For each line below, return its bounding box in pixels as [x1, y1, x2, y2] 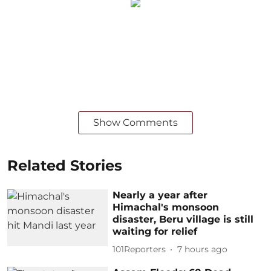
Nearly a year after [113, 189, 208, 201]
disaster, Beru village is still [113, 213, 254, 225]
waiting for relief [113, 225, 198, 237]
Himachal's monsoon [113, 201, 220, 213]
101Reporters [113, 244, 166, 255]
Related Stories [7, 156, 122, 174]
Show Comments [93, 116, 178, 128]
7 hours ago [177, 244, 228, 255]
